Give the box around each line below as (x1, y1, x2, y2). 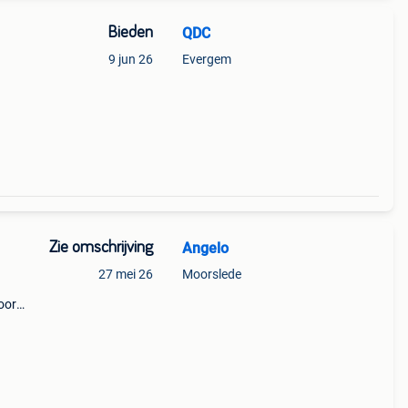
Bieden (107, 25, 153, 41)
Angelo (181, 240, 229, 257)
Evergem (181, 52, 231, 66)
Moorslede (181, 267, 241, 281)
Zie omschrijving (48, 240, 153, 256)
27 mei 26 (97, 267, 153, 281)
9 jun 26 (107, 52, 153, 66)
